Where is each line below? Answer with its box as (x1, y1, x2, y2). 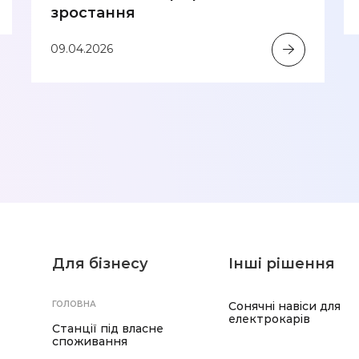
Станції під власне (52, 321, 163, 336)
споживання (52, 334, 127, 349)
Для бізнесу (52, 255, 148, 272)
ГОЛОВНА (52, 299, 96, 309)
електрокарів (228, 312, 310, 326)
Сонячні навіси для (228, 299, 341, 313)
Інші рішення (228, 255, 335, 272)
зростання (50, 3, 135, 22)
